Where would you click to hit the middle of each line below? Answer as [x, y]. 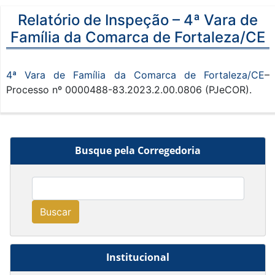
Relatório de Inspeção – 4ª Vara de [138, 20]
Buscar [55, 211]
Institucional [138, 258]
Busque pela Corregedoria [138, 150]
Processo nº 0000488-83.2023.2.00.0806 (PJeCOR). [129, 89]
